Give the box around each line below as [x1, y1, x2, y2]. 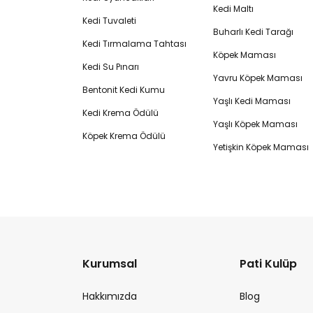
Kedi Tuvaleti [82, 15, 136, 27]
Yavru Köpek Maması [212, 72, 303, 84]
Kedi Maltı [212, 3, 254, 15]
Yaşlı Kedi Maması [212, 95, 291, 107]
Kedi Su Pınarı [82, 61, 139, 73]
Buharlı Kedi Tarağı [212, 26, 293, 38]
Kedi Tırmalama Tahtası [82, 38, 187, 50]
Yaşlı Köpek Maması [212, 118, 298, 130]
